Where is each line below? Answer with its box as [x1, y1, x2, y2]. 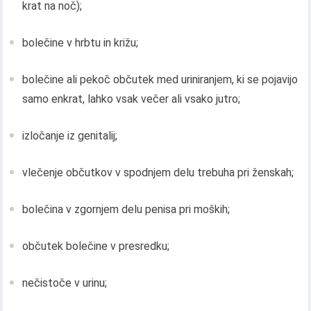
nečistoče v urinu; [22, 276, 108, 290]
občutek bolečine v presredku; [22, 239, 170, 253]
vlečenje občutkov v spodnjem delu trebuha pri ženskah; [22, 166, 294, 180]
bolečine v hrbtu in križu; [22, 36, 139, 50]
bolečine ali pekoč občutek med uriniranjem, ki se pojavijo [22, 73, 299, 87]
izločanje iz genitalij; [22, 129, 118, 143]
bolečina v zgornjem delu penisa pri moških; [22, 203, 230, 217]
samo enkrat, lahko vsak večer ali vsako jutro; [22, 92, 241, 106]
